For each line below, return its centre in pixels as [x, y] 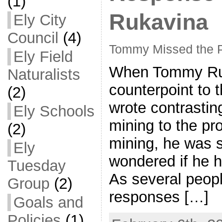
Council [33, 38]
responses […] [159, 197]
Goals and [48, 202]
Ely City [40, 20]
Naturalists [44, 75]
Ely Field [43, 57]
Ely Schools [54, 111]
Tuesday [36, 166]
